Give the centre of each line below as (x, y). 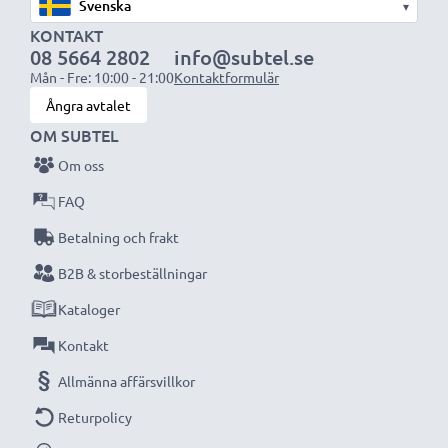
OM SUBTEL (74, 135)
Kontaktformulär (226, 77)
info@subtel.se (244, 57)
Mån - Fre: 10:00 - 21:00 (102, 77)
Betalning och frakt (118, 237)
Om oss (81, 165)
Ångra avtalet (88, 105)
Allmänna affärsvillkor (126, 381)
